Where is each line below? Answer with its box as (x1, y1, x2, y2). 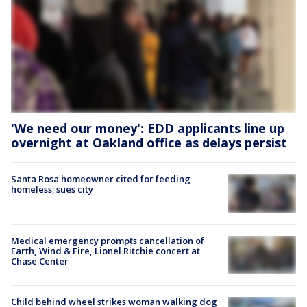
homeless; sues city (11, 183, 93, 196)
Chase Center (11, 254, 69, 267)
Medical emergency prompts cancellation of (11, 234, 204, 247)
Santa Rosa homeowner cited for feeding (11, 173, 191, 186)
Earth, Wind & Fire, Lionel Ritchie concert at (11, 244, 200, 257)
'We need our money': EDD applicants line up (11, 120, 284, 137)
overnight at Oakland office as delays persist (11, 134, 287, 151)
